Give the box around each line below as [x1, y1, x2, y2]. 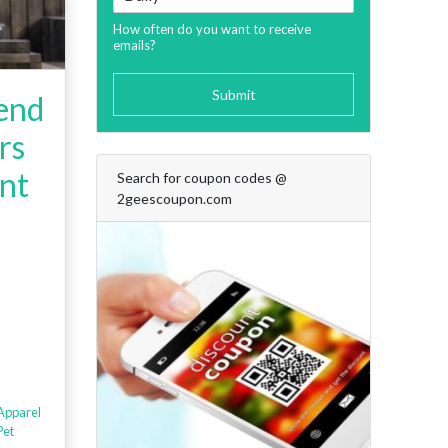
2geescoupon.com [117, 190, 232, 208]
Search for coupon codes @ [117, 169, 287, 187]
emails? [113, 37, 156, 54]
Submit [211, 86, 256, 104]
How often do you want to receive [113, 21, 311, 38]
